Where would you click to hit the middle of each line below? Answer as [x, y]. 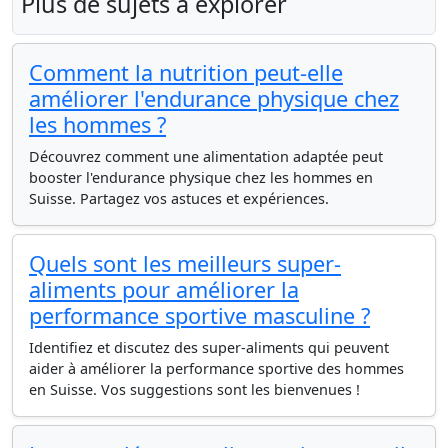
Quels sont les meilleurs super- [185, 263]
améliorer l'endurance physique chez [214, 98]
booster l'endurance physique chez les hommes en [201, 177]
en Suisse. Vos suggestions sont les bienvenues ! [194, 389]
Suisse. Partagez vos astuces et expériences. [179, 198]
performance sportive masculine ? [199, 315]
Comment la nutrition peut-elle [186, 72]
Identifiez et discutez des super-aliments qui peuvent [209, 347]
